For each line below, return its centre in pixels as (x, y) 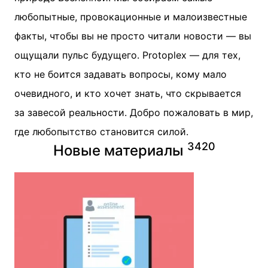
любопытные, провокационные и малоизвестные (131, 17)
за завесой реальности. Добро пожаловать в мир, (134, 112)
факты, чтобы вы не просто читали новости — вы (133, 36)
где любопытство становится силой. (101, 132)
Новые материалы (118, 150)
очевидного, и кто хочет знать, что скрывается (128, 93)
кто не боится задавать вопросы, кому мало (121, 74)
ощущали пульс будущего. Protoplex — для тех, (127, 55)
